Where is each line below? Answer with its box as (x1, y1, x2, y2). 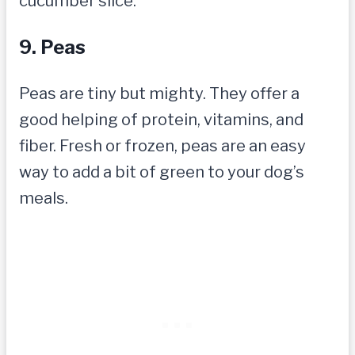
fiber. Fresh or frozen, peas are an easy (19, 136, 306, 156)
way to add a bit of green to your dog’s (19, 162, 304, 182)
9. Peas (19, 36, 86, 59)
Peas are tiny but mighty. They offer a (19, 84, 300, 104)
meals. (19, 189, 68, 208)
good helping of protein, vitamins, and (19, 110, 303, 130)
